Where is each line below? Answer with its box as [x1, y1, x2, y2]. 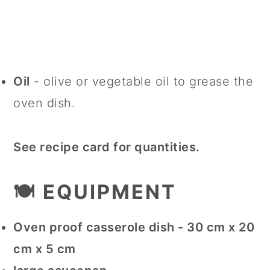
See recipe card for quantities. [13, 140, 200, 155]
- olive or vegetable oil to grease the [30, 74, 254, 89]
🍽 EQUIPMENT [13, 180, 177, 204]
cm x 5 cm [13, 242, 76, 257]
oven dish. [13, 96, 75, 111]
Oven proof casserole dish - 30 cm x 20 [13, 220, 255, 235]
